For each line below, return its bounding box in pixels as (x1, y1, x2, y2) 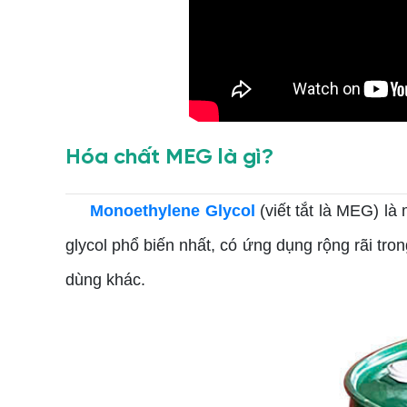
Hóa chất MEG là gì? (65, 146, 273, 169)
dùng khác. (65, 271, 145, 289)
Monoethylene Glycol (90, 202, 255, 220)
